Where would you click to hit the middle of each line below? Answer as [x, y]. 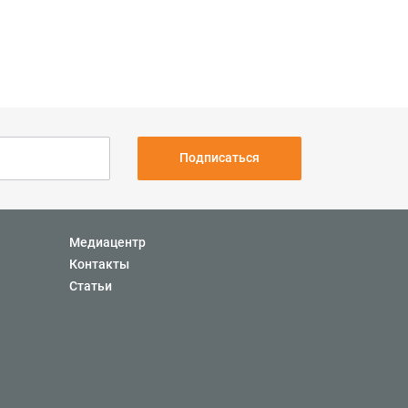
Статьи [91, 286]
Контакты [99, 264]
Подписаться [219, 158]
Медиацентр [107, 242]
